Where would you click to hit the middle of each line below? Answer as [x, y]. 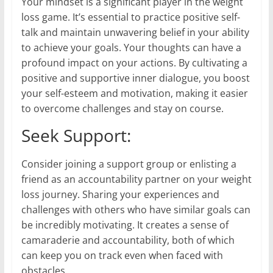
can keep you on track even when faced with [122, 255]
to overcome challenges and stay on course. [122, 108]
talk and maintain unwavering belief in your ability [135, 32]
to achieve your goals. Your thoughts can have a [131, 47]
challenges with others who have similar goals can [136, 209]
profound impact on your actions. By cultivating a [134, 62]
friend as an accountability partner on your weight [136, 179]
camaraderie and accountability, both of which [128, 240]
